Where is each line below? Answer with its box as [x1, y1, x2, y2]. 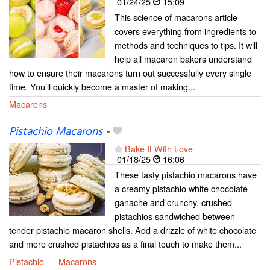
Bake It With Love [125, 142, 193, 155]
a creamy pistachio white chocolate [115, 181, 248, 195]
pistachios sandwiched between [115, 209, 235, 222]
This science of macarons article [115, 10, 237, 24]
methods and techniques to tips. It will [115, 38, 257, 51]
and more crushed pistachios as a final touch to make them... [9, 237, 242, 250]
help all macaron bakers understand [115, 52, 252, 65]
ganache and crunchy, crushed [115, 195, 232, 209]
